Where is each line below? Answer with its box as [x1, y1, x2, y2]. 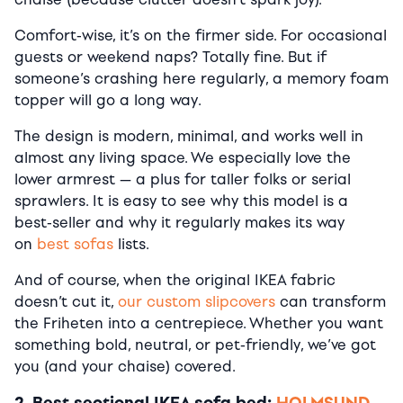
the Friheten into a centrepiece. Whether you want [14, 315, 383, 333]
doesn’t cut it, [14, 293, 118, 311]
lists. [113, 236, 153, 254]
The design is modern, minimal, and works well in [14, 128, 363, 146]
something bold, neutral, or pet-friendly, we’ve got [14, 336, 376, 354]
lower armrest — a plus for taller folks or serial [14, 171, 351, 189]
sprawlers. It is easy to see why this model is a [14, 193, 348, 210]
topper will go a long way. [14, 92, 201, 110]
